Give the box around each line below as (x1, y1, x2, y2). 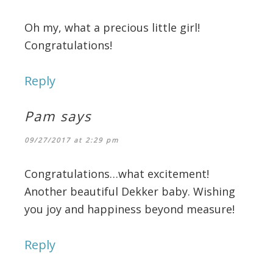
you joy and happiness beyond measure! (24, 201, 235, 216)
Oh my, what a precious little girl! (24, 19, 200, 35)
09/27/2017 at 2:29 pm (24, 135, 119, 144)
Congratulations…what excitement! (24, 166, 209, 181)
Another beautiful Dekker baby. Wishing (24, 183, 235, 199)
